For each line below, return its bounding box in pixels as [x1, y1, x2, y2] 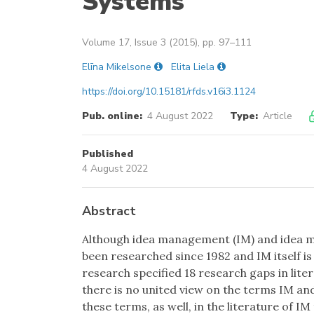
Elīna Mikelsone [82, 60, 151, 74]
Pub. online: [82, 109, 142, 123]
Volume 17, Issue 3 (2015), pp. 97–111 [82, 36, 252, 50]
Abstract [82, 203, 136, 220]
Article [262, 109, 292, 123]
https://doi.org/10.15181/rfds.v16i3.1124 [82, 85, 256, 99]
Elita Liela [171, 60, 214, 74]
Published [82, 147, 133, 161]
